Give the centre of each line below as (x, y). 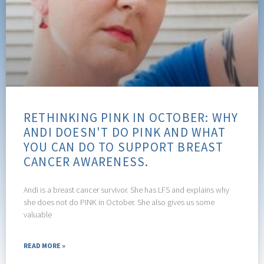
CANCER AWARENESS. (86, 161)
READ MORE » (44, 245)
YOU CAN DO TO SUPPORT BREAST (124, 147)
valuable (38, 214)
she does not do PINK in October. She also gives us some (119, 202)
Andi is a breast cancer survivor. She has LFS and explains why (126, 189)
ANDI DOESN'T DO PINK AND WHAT (125, 132)
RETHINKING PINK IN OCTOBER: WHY (131, 117)
